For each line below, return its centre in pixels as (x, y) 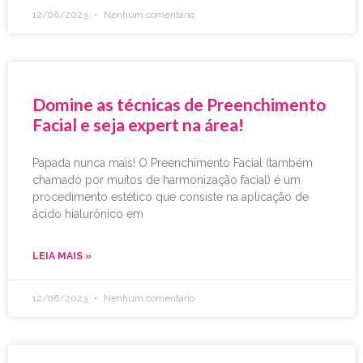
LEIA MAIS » (62, 256)
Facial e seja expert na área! (138, 125)
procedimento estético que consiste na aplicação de (171, 197)
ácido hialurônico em (88, 214)
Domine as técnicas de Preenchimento (179, 105)
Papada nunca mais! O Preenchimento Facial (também (173, 163)
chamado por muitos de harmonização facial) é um (167, 180)
